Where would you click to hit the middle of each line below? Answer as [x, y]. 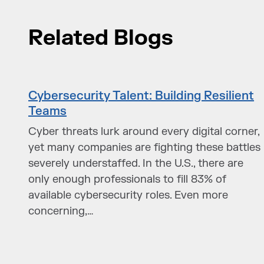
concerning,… [61, 211]
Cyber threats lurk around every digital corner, [144, 132]
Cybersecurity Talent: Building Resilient [141, 96]
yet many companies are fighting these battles [145, 148]
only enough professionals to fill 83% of [128, 179]
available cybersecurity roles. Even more [128, 195]
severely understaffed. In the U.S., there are [136, 164]
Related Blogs [101, 38]
